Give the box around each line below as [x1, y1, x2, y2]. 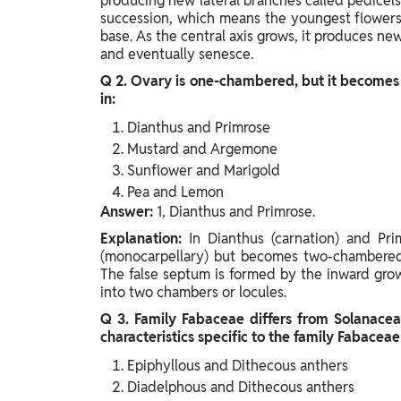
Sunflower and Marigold [127, 161, 280, 181]
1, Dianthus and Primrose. [157, 202, 315, 222]
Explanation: [100, 229, 189, 249]
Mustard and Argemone [127, 140, 277, 159]
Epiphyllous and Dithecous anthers [127, 356, 348, 376]
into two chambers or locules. [100, 283, 286, 303]
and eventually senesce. [100, 45, 253, 64]
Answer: [100, 202, 157, 222]
